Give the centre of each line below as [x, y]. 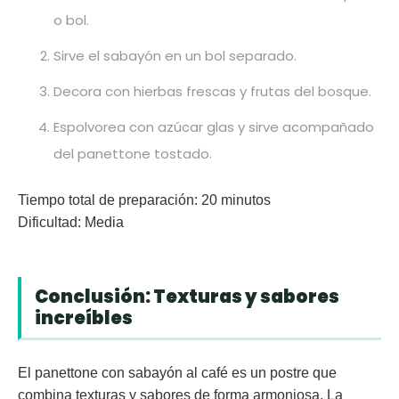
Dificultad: [49, 222]
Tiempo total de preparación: [108, 199]
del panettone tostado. [133, 153]
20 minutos [234, 199]
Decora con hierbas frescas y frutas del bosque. [212, 91]
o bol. [71, 20]
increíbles [84, 318]
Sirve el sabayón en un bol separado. [175, 55]
